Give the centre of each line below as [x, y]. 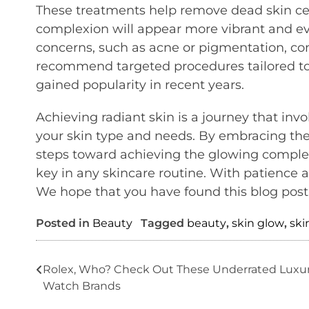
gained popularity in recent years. [140, 84]
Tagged [164, 223]
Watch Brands [82, 286]
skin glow [258, 223]
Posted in [64, 223]
